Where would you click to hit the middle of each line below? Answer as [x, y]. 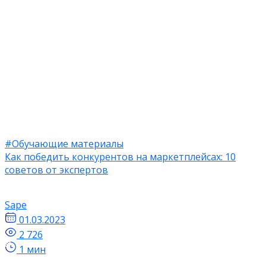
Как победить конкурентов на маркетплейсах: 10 [120, 156]
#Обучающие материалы [64, 143]
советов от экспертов [56, 170]
